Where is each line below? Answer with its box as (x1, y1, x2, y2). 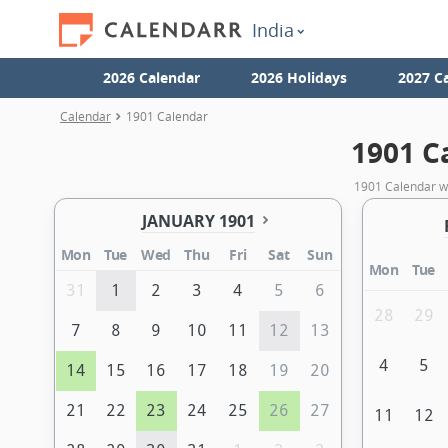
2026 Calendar (102, 68, 200, 87)
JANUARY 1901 (141, 210, 255, 233)
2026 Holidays (250, 68, 347, 87)
